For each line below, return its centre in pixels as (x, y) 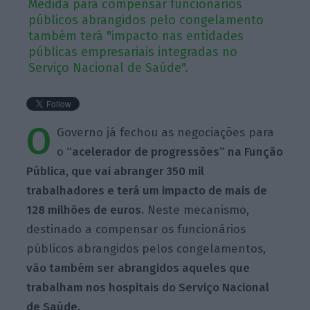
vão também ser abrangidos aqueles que (138, 268)
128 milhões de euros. (85, 210)
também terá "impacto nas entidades (136, 36)
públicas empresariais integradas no (133, 52)
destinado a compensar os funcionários (136, 229)
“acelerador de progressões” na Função (174, 152)
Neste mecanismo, (197, 210)
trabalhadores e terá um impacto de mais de (147, 190)
